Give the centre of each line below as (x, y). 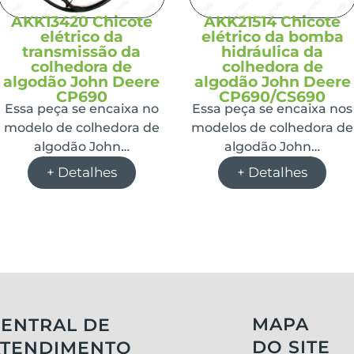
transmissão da (82, 51)
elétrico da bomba (272, 36)
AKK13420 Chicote (81, 21)
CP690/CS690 (273, 96)
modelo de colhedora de (81, 127)
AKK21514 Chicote (273, 21)
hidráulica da (273, 51)
